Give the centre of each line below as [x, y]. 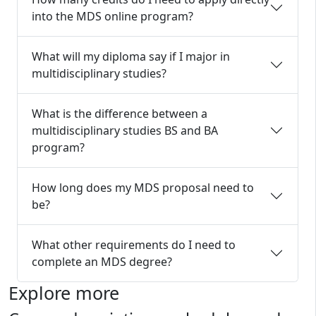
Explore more [64, 293]
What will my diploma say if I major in [131, 56]
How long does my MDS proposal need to [143, 188]
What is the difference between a [120, 114]
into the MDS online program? [113, 16]
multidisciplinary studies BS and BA [125, 130]
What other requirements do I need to [134, 245]
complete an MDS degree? [102, 262]
